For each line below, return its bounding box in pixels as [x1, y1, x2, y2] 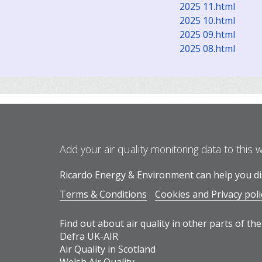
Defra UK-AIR [60, 230, 118, 243]
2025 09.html [180, 28, 235, 41]
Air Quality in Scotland [60, 243, 156, 256]
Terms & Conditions [60, 188, 147, 201]
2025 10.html [180, 14, 235, 27]
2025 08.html [180, 42, 235, 55]
